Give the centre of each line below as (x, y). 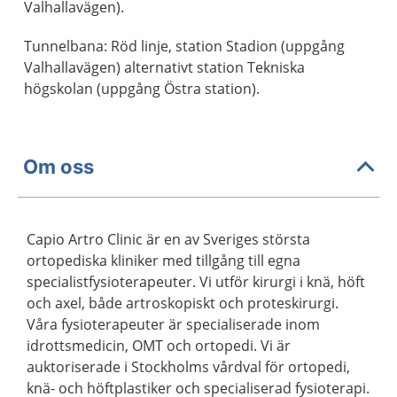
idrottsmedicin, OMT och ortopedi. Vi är (159, 346)
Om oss (58, 166)
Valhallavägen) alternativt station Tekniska (164, 67)
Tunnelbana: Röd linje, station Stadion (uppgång (184, 46)
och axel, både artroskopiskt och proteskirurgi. (183, 303)
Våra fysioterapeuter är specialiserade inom (173, 324)
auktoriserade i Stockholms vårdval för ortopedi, (188, 367)
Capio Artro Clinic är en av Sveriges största (168, 239)
